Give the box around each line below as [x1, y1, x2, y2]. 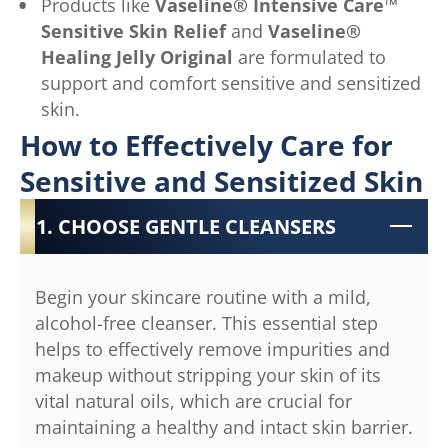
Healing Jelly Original [40, 44, 233, 69]
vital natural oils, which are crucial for [35, 388, 352, 413]
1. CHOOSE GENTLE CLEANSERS [36, 213, 336, 241]
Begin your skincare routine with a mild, [35, 284, 371, 309]
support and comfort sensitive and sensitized [40, 70, 421, 95]
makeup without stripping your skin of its [35, 362, 381, 387]
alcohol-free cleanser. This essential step [35, 310, 378, 335]
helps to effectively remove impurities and [35, 336, 390, 361]
